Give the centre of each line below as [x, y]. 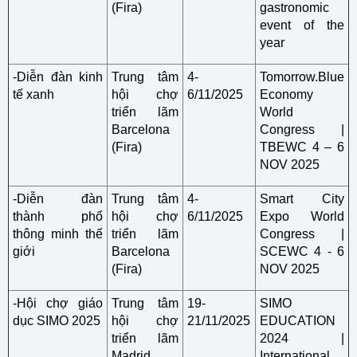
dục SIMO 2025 [57, 321]
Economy [286, 94]
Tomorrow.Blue [302, 77]
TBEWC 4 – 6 [302, 147]
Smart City [302, 199]
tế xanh [33, 94]
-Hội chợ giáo [58, 303]
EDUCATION [298, 321]
